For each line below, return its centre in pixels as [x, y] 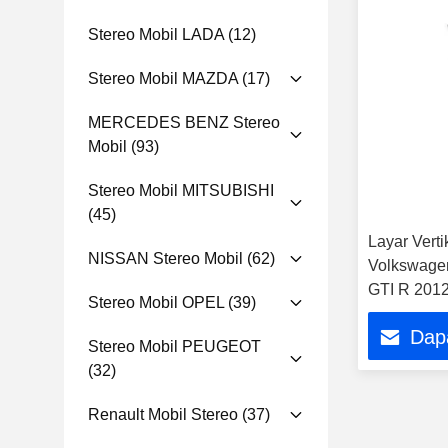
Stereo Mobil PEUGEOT [174, 346]
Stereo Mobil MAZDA [163, 78]
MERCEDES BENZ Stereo [184, 122]
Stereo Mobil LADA [156, 34]
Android [396, 337]
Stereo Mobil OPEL [156, 302]
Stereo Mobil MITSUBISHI [181, 190]
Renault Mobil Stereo [163, 414]
